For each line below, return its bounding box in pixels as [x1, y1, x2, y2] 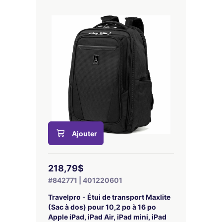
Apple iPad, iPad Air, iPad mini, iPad [48, 213, 166, 221]
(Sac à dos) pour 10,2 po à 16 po [48, 203, 156, 211]
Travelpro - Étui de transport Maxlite [48, 193, 170, 201]
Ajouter [72, 129, 97, 138]
